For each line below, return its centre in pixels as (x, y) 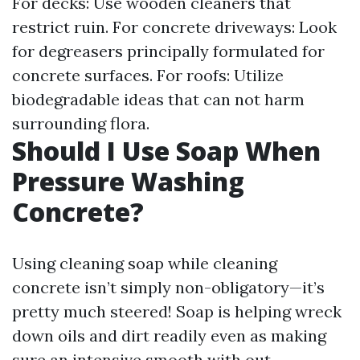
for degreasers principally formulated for (168, 51)
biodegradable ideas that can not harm (158, 99)
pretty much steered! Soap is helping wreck (177, 311)
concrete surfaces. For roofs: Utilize (148, 75)
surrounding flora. (81, 123)
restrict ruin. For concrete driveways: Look (174, 27)
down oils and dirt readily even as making (169, 335)
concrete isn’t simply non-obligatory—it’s (168, 287)
